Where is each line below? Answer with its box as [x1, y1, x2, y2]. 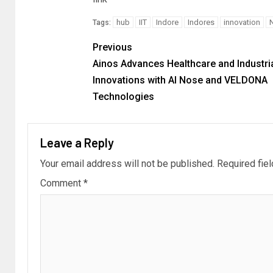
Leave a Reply [40, 135, 114, 150]
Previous [92, 41, 132, 53]
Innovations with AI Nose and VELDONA [92, 74, 268, 86]
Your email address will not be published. [40, 158, 214, 169]
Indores [187, 18, 214, 27]
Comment [40, 177, 83, 189]
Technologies [92, 91, 154, 102]
